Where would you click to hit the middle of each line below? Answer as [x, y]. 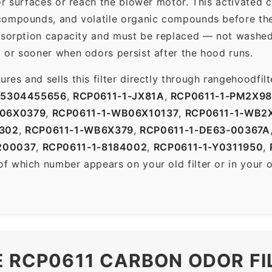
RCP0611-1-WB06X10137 [115, 113]
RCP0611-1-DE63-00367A [205, 130]
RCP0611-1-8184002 [95, 147]
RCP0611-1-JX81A [118, 96]
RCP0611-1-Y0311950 [208, 147]
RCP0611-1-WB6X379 [79, 130]
